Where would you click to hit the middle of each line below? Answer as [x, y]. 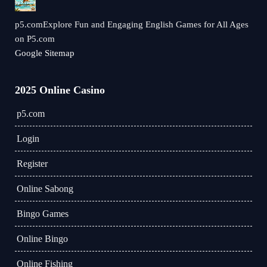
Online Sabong [45, 189]
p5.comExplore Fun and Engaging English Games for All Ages [132, 24]
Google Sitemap [45, 53]
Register [32, 164]
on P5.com [35, 39]
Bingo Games [43, 214]
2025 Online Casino [60, 90]
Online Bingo [42, 239]
